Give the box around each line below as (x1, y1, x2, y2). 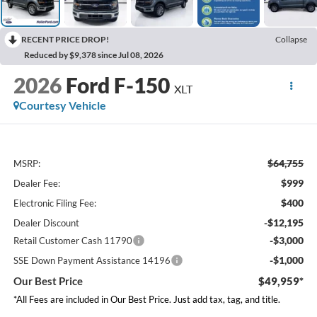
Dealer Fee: (13, 177, 60, 189)
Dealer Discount (13, 217, 79, 229)
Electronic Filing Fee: (13, 197, 96, 209)
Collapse (275, 34, 307, 45)
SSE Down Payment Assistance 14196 (13, 254, 171, 266)
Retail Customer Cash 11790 (13, 234, 132, 246)
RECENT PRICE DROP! (21, 34, 109, 45)
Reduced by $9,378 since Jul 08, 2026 (24, 50, 163, 61)
